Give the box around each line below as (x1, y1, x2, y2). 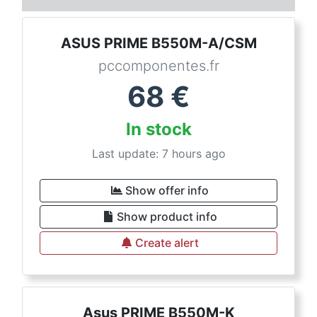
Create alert (135, 236, 199, 250)
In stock (125, 119, 192, 139)
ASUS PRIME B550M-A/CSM (60, 35, 257, 52)
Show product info (117, 209, 217, 224)
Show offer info (125, 183, 209, 197)
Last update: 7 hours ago (91, 146, 226, 161)
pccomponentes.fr (98, 57, 219, 74)
